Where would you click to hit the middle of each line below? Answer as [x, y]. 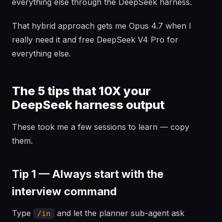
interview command [64, 191]
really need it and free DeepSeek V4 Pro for [95, 40]
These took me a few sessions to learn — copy [101, 127]
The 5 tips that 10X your [81, 91]
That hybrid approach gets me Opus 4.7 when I [102, 26]
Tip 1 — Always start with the [88, 174]
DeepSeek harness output [88, 105]
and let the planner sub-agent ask [119, 213]
